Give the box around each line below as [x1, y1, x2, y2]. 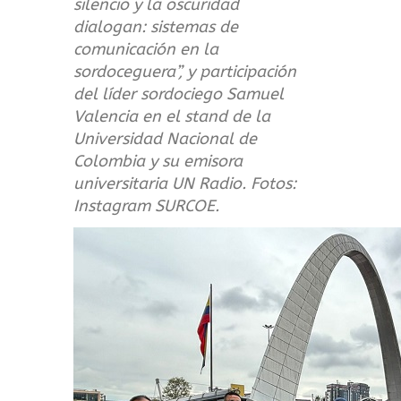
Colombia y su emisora [73, 151, 243, 172]
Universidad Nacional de [73, 129, 258, 149]
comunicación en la [73, 39, 219, 60]
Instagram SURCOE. [73, 196, 220, 217]
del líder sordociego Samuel [73, 84, 285, 105]
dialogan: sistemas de [73, 17, 239, 38]
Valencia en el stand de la [73, 107, 271, 127]
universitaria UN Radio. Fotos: [73, 174, 297, 194]
